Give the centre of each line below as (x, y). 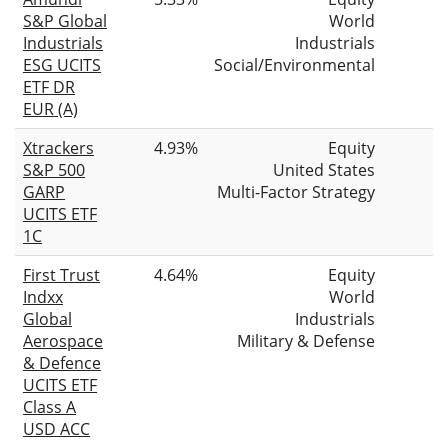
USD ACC (56, 428)
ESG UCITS (62, 64)
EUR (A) (50, 108)
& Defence (62, 362)
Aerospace (63, 340)
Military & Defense (306, 340)
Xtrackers (58, 147)
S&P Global (65, 20)
